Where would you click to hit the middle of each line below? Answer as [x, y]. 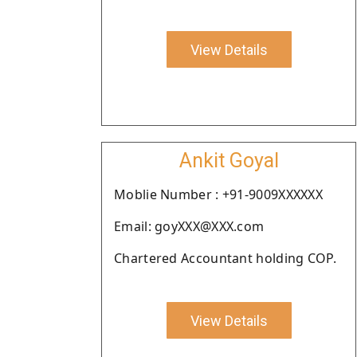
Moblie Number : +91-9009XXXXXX [218, 194]
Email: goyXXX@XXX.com [189, 226]
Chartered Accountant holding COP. [225, 258]
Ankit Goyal [229, 161]
